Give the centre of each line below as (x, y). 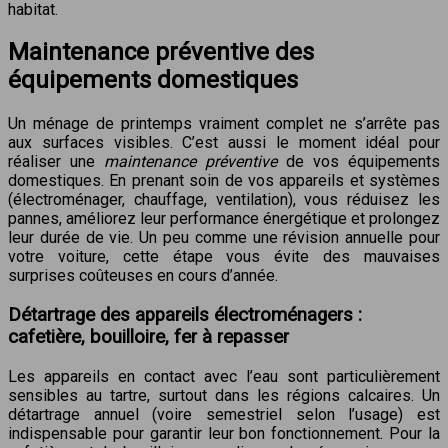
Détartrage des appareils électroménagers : (185, 315)
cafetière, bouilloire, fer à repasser (148, 337)
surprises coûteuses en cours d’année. (143, 276)
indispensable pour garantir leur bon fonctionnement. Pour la (224, 433)
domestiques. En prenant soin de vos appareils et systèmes (224, 181)
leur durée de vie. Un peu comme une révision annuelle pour (224, 238)
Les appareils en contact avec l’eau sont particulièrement (224, 376)
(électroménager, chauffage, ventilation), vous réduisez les (224, 200)
